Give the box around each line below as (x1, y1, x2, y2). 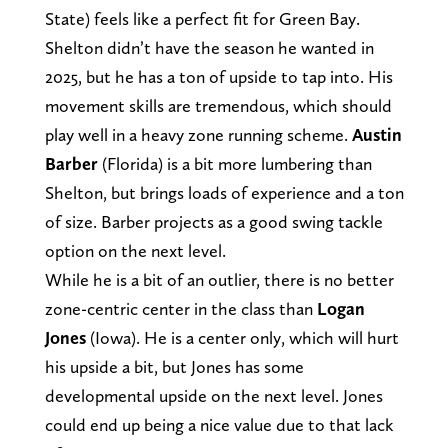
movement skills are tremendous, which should (44, 94, 392, 116)
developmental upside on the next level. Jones (44, 384, 383, 406)
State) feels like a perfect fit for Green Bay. (44, 7, 360, 29)
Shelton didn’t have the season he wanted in (44, 36, 374, 58)
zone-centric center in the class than (44, 297, 317, 319)
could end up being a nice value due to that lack (44, 413, 394, 435)
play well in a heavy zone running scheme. (44, 123, 352, 145)
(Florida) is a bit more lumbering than (97, 152, 372, 174)
